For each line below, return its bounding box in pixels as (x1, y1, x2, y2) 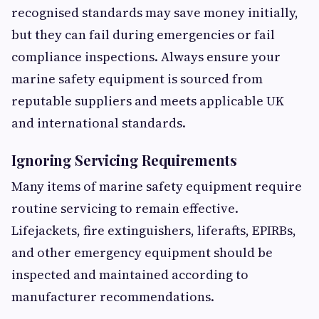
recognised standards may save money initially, (11, 4, 298, 22)
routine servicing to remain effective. (11, 199, 239, 218)
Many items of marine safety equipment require (11, 177, 302, 196)
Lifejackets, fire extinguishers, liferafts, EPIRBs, (11, 221, 296, 240)
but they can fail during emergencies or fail (11, 26, 275, 44)
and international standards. (11, 114, 186, 132)
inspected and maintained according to (11, 266, 249, 284)
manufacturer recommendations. (11, 288, 214, 306)
